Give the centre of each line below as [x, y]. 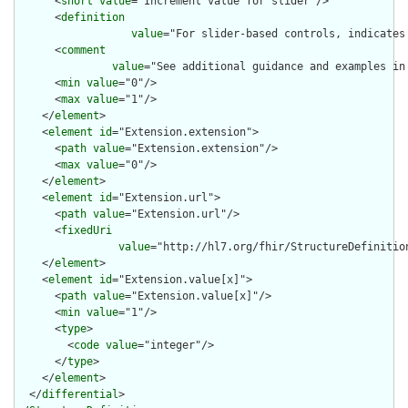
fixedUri [87, 231]
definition [93, 18]
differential [80, 395]
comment [83, 51]
